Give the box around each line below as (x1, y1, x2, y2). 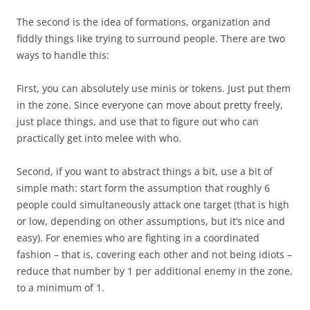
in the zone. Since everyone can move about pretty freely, (17, 98, 283, 111)
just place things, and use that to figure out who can (17, 114, 259, 128)
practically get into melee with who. (17, 131, 181, 145)
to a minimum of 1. (17, 280, 104, 294)
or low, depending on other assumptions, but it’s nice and (17, 214, 285, 228)
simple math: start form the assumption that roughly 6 (17, 181, 270, 194)
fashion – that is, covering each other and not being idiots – (17, 247, 292, 261)
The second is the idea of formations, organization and (17, 15, 271, 28)
